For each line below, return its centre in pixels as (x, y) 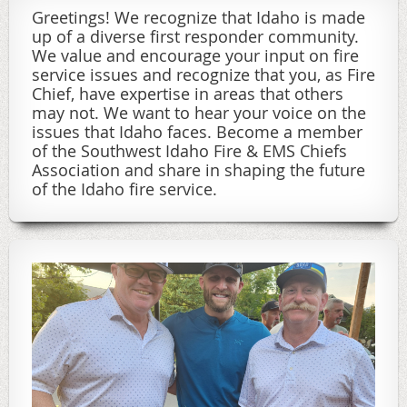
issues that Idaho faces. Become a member (197, 132)
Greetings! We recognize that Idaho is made (199, 18)
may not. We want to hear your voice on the (199, 113)
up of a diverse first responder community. (195, 37)
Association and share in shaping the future (199, 170)
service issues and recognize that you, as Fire (203, 75)
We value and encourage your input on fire (195, 56)
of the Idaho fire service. (124, 189)
